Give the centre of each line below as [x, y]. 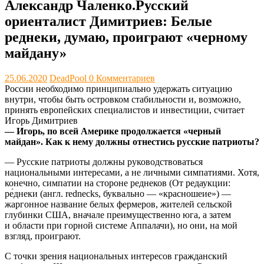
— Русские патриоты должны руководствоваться [104, 162]
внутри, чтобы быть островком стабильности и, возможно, [123, 100]
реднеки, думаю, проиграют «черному [126, 37]
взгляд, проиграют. [43, 236]
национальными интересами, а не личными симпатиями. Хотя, [132, 173]
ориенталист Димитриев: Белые [108, 22]
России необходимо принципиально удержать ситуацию [118, 89]
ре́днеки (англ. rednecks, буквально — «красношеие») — [118, 194]
